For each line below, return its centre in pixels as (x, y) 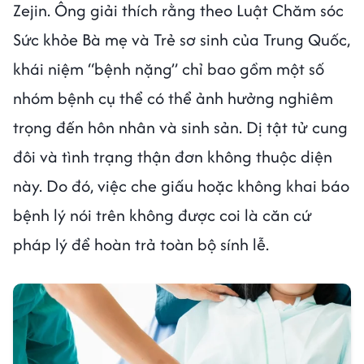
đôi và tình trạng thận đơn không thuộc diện (173, 156)
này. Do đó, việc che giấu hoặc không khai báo (181, 185)
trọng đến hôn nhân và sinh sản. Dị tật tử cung (180, 127)
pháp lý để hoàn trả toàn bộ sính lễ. (141, 244)
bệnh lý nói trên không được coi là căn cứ (162, 214)
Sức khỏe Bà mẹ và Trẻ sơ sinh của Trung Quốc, (182, 39)
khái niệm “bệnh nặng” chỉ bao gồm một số (169, 68)
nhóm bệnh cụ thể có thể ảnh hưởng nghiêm (173, 97)
